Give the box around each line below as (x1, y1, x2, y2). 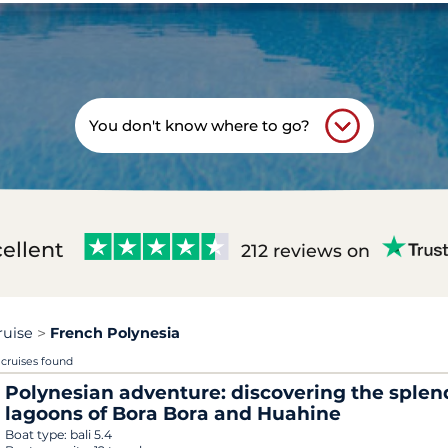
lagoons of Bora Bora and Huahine (5, 402, 341, 426)
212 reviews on (241, 239, 370, 261)
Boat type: (5, 427, 70, 443)
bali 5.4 (70, 427, 112, 443)
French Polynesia (50, 323, 180, 342)
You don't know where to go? (88, 115, 310, 135)
